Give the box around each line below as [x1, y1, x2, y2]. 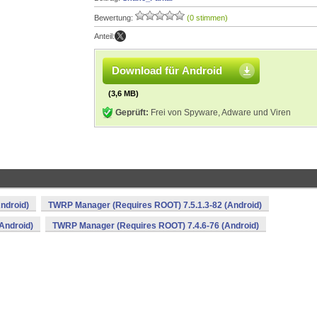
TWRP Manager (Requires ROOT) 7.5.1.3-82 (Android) [48, 200, 262, 210]
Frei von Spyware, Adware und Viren [149, 108, 291, 117]
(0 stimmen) [187, 13, 228, 22]
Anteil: [94, 32, 115, 40]
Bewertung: [94, 13, 135, 22]
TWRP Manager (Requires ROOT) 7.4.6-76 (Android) [52, 221, 259, 231]
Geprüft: [115, 108, 149, 117]
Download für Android [112, 64, 222, 76]
